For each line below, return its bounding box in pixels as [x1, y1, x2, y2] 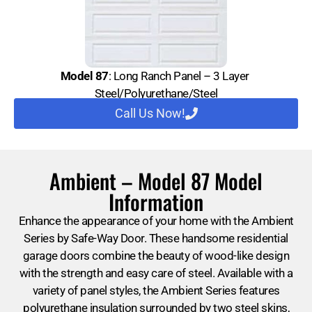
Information [109, 186, 203, 218]
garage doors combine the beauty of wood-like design [22, 249, 290, 263]
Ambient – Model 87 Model [49, 165, 263, 197]
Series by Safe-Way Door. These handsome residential [24, 231, 288, 246]
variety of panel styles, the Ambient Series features [32, 283, 280, 298]
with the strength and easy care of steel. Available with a [19, 266, 293, 281]
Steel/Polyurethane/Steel [94, 86, 218, 100]
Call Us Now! [114, 106, 185, 121]
